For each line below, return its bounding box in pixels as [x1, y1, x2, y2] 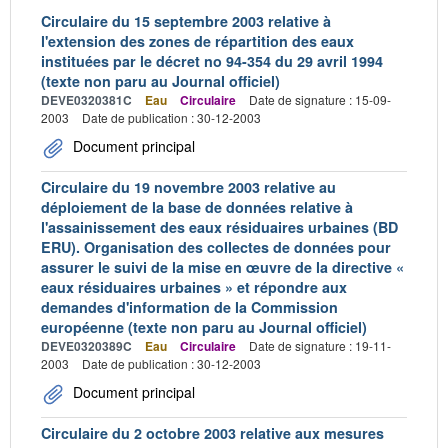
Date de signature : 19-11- [249, 337, 391, 354]
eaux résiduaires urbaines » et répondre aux [41, 277, 347, 297]
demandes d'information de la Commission [41, 297, 338, 317]
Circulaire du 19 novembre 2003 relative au [41, 177, 336, 197]
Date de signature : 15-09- [249, 91, 391, 108]
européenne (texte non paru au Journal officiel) [41, 317, 367, 337]
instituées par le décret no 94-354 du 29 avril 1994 [41, 51, 383, 71]
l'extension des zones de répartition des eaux [41, 31, 354, 51]
